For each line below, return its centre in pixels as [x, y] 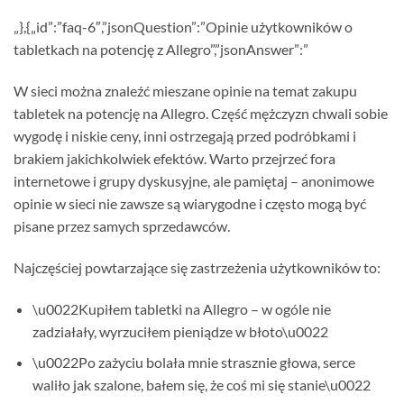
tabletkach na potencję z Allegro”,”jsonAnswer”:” [161, 50]
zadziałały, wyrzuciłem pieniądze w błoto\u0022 [180, 331]
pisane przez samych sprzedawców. [122, 226]
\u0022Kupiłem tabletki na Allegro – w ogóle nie [181, 308]
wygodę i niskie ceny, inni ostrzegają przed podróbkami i [185, 136]
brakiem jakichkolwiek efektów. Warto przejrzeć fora [174, 159]
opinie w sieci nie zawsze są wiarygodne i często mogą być [190, 204]
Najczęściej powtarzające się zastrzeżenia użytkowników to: [197, 267]
